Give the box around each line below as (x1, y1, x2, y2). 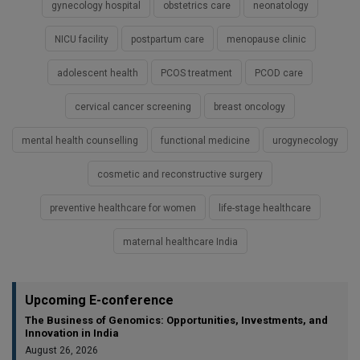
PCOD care (255, 67, 303, 80)
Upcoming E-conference (25, 292, 174, 309)
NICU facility (54, 34, 108, 46)
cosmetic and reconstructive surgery (97, 169, 263, 181)
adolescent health (57, 67, 138, 80)
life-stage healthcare (218, 202, 311, 215)
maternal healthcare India (122, 236, 238, 248)
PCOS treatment (161, 67, 232, 80)
